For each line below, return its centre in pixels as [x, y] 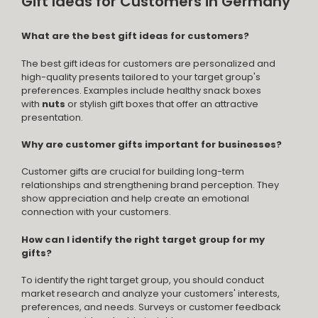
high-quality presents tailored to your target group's [141, 77]
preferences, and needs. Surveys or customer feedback [151, 307]
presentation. [52, 117]
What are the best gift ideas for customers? [135, 36]
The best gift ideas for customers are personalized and [148, 63]
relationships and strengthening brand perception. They [150, 185]
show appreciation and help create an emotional [135, 199]
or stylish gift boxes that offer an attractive [163, 104]
